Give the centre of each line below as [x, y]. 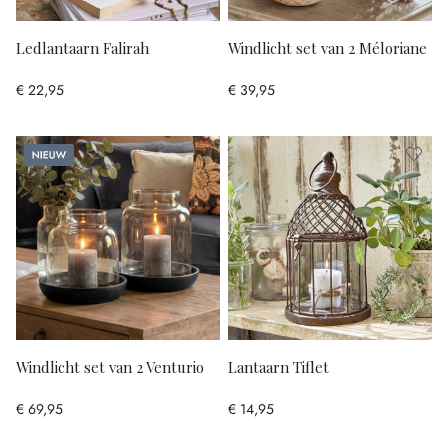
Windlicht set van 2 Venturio [110, 366]
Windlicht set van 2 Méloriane [327, 47]
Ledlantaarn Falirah [82, 47]
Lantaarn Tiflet [278, 366]
